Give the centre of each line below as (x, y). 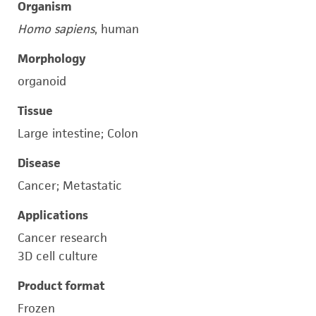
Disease (39, 163)
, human (117, 29)
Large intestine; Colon (78, 133)
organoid (42, 81)
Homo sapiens (56, 29)
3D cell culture (58, 256)
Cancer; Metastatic (70, 186)
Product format (61, 286)
